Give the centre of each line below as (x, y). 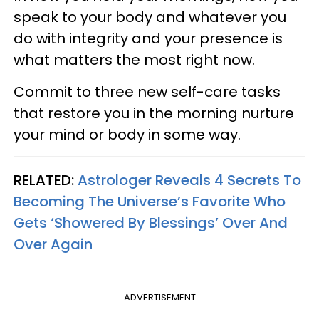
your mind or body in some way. (127, 134)
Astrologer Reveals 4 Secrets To (189, 180)
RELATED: (46, 180)
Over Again (53, 244)
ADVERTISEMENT (159, 297)
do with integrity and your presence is (148, 38)
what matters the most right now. (136, 59)
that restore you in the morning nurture (154, 113)
